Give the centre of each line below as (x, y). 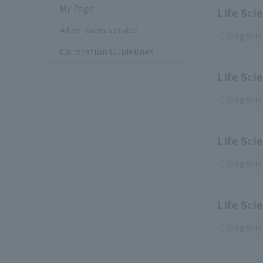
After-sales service (99, 30)
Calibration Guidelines (107, 52)
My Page (77, 9)
